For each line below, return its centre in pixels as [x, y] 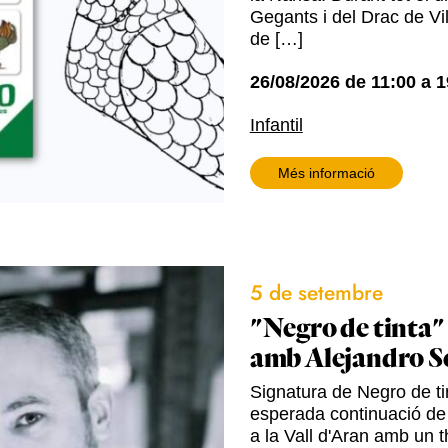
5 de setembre [316, 292]
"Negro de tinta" [347, 328]
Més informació [326, 172]
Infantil [276, 124]
